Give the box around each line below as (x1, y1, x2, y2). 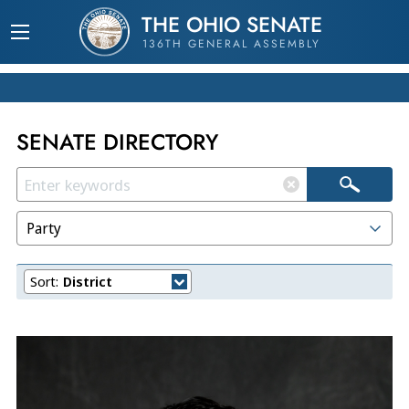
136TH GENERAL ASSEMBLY (142, 36, 320, 52)
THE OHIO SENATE (141, 9, 322, 40)
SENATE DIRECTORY (16, 126, 218, 158)
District (62, 272, 113, 290)
